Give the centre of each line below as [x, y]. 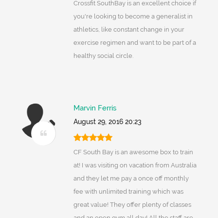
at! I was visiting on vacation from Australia [135, 165]
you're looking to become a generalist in [133, 17]
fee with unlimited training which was [128, 192]
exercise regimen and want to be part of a [135, 43]
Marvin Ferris [95, 108]
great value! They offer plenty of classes [132, 205]
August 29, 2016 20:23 [107, 122]
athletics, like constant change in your [129, 30]
